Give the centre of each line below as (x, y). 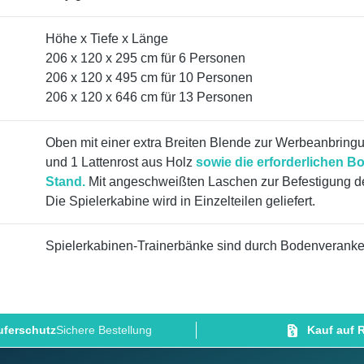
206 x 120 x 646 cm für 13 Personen (149, 97)
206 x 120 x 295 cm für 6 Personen (145, 58)
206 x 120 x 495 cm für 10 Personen (149, 78)
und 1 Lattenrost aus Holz (121, 162)
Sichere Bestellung (104, 330)
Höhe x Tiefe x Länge (107, 39)
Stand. (65, 181)
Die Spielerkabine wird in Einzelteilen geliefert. (180, 201)
